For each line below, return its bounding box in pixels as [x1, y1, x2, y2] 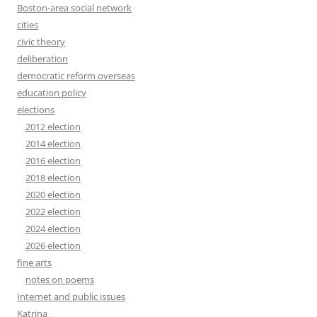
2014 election [25, 137, 81, 150]
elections [17, 103, 54, 116]
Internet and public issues [17, 290, 125, 303]
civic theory [17, 35, 65, 48]
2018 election [25, 171, 81, 184]
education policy [17, 86, 86, 99]
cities [17, 18, 38, 31]
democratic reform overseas [17, 69, 135, 82]
